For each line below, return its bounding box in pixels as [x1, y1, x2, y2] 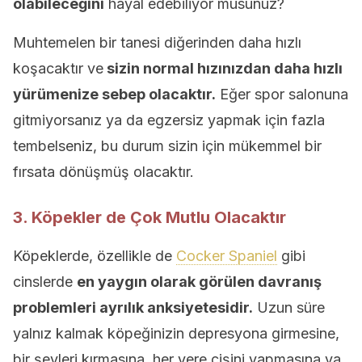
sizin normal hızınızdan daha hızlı [103, 60, 343, 77]
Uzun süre [253, 299, 325, 316]
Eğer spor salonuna [216, 86, 348, 103]
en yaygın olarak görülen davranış [77, 273, 322, 290]
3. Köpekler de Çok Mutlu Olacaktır [13, 208, 286, 227]
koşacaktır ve [13, 60, 103, 77]
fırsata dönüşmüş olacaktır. [13, 163, 194, 180]
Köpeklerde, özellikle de [13, 247, 176, 264]
